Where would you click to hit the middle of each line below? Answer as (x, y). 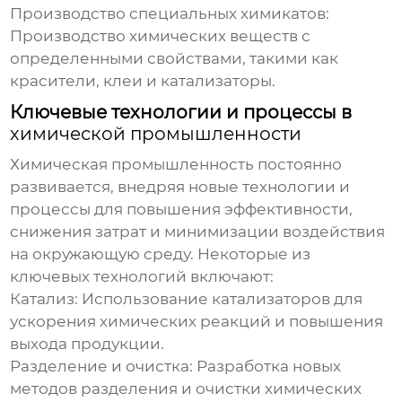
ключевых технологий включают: (142, 277)
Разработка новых (267, 367)
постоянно (298, 165)
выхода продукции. (87, 344)
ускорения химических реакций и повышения (197, 322)
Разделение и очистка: (102, 367)
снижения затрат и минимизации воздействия (198, 232)
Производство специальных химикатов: (170, 14)
